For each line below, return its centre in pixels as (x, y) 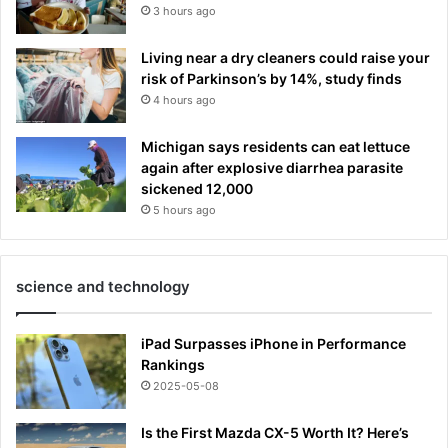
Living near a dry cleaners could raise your (285, 57)
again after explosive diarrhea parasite (272, 167)
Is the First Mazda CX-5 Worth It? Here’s (275, 432)
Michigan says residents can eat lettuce (275, 146)
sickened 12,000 (197, 188)
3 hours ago (184, 10)
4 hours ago (184, 99)
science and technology (103, 286)
